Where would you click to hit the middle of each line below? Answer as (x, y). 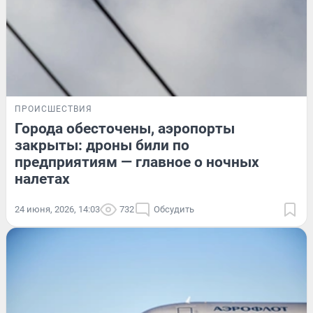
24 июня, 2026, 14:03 (57, 209)
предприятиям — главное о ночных (137, 162)
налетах (42, 179)
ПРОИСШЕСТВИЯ (53, 109)
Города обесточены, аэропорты (125, 128)
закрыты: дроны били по (102, 145)
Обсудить (174, 209)
